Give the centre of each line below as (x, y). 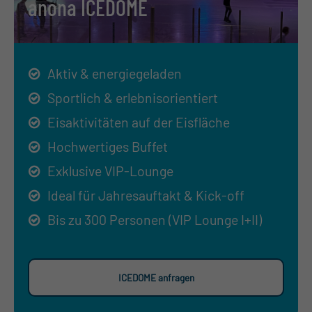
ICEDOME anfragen (156, 277)
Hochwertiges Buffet (108, 146)
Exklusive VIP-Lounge (110, 170)
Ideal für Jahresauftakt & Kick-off (146, 195)
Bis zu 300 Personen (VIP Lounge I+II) (155, 219)
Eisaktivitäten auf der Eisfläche (139, 122)
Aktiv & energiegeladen (115, 73)
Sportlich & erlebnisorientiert (133, 97)
